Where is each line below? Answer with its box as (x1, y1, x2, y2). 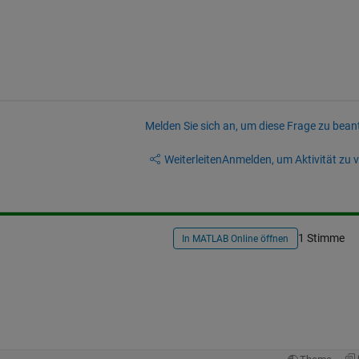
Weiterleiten (163, 152, 222, 166)
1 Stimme (297, 232, 345, 245)
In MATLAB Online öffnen (182, 233, 289, 245)
